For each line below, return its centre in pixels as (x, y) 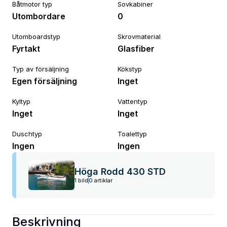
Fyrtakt (26, 49)
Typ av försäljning (41, 69)
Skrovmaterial (139, 36)
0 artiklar (101, 180)
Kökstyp (130, 69)
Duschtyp (27, 134)
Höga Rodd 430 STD (120, 171)
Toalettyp (132, 134)
